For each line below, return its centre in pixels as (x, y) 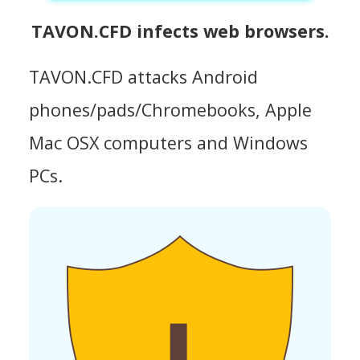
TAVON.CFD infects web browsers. (180, 31)
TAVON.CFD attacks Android (143, 76)
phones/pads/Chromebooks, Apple (170, 109)
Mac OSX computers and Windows (168, 142)
